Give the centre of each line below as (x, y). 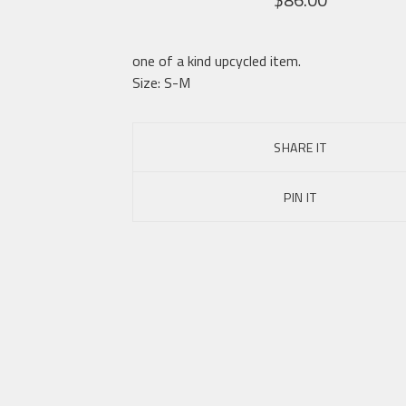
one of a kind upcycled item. (217, 61)
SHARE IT (300, 147)
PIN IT (300, 197)
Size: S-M (161, 82)
